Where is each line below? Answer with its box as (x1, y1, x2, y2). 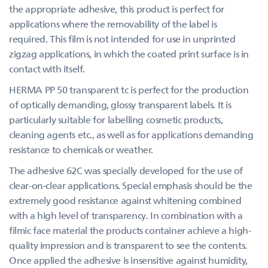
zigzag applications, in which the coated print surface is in (9, 47, 249, 60)
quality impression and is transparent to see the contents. (9, 239, 247, 251)
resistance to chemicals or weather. (9, 143, 154, 156)
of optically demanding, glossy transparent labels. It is (9, 98, 232, 111)
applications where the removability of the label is (9, 17, 217, 30)
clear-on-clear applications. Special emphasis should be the (9, 179, 252, 191)
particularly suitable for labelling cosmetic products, (9, 113, 223, 126)
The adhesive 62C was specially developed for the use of (9, 164, 243, 176)
